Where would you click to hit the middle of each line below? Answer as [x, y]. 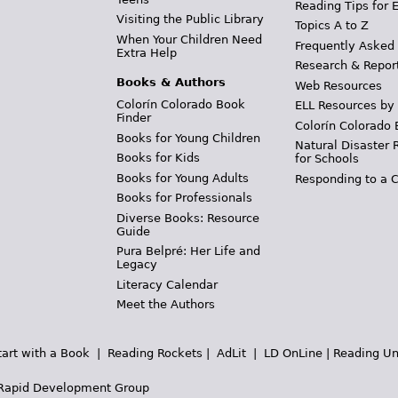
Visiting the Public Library [190, 19]
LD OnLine [293, 353]
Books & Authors [171, 82]
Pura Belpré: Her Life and [188, 251]
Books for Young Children [188, 138]
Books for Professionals [184, 198]
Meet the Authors [165, 304]
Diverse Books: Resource [187, 218]
